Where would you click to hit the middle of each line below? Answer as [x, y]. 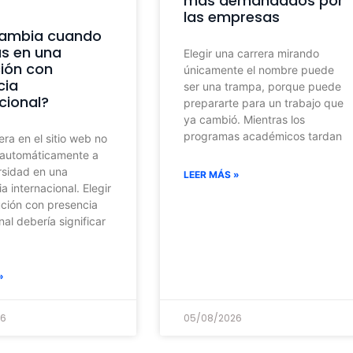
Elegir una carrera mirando [251, 53]
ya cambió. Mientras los [244, 119]
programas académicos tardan [262, 136]
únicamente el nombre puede [258, 69]
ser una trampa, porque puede [262, 86]
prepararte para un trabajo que [263, 102]
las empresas [231, 17]
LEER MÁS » [211, 174]
